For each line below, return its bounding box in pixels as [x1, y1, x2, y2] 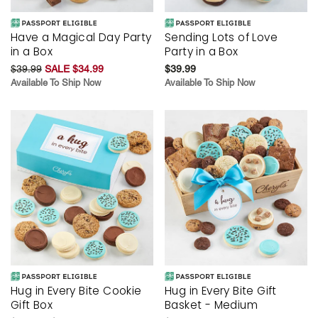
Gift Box [11, 297, 53, 313]
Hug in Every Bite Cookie [11, 283, 142, 299]
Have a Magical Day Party [11, 30, 152, 45]
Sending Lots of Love [165, 30, 278, 45]
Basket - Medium [165, 297, 258, 313]
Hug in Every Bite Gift [165, 283, 277, 299]
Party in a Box [165, 44, 238, 60]
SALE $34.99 [45, 63, 104, 75]
